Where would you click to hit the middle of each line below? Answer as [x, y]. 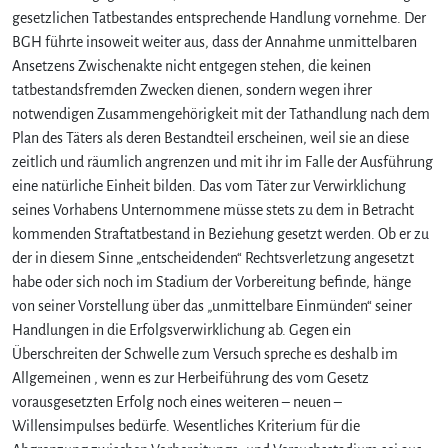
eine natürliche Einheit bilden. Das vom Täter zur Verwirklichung [209, 185]
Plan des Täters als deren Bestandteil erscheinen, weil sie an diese [210, 137]
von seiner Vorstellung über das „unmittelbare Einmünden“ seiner [212, 305]
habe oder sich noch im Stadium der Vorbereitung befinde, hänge [211, 281]
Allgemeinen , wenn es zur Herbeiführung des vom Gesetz [190, 377]
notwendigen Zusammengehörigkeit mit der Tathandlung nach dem [221, 113]
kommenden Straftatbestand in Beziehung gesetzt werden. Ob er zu [220, 233]
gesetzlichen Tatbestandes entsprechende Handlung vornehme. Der [219, 17]
